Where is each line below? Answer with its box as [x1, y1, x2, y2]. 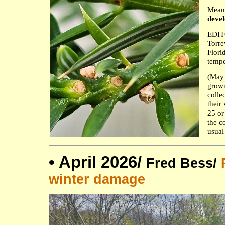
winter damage [49, 172, 145, 187]
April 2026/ [59, 153, 146, 171]
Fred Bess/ [146, 156, 217, 171]
